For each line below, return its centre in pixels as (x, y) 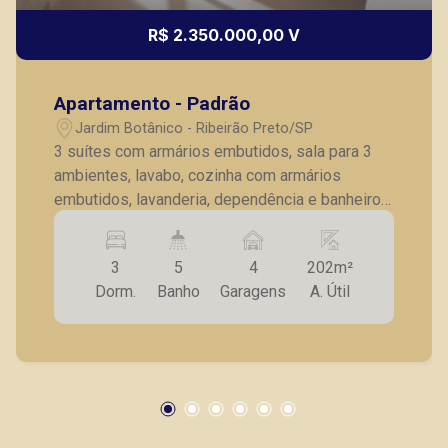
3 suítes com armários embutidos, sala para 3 (213, 151)
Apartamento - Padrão (152, 103)
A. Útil (329, 291)
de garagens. (99, 271)
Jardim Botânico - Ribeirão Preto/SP (194, 128)
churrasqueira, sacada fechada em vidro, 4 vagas (223, 247)
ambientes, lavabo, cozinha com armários (198, 175)
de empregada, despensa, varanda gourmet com (222, 223)
